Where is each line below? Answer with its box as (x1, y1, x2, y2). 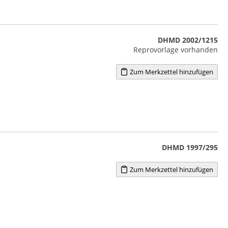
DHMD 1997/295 (161, 142, 218, 152)
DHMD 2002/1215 (157, 35, 218, 45)
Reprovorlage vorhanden (133, 44, 218, 54)
